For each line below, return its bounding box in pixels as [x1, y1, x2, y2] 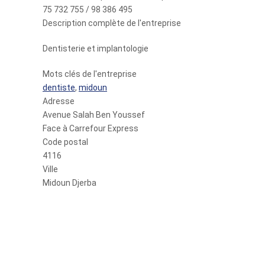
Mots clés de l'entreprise [43, 69, 137, 79]
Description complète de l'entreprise [43, 18, 181, 28]
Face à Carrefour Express [43, 124, 138, 133]
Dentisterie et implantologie [43, 44, 148, 53]
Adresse [43, 96, 75, 106]
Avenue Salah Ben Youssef [43, 110, 145, 119]
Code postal [43, 137, 88, 147]
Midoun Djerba [43, 178, 96, 188]
